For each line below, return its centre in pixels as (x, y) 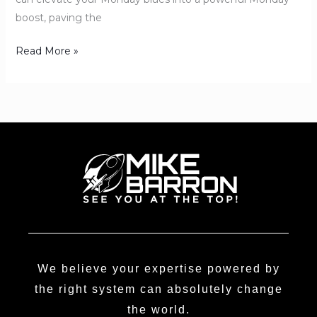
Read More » (47, 51)
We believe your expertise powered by (158, 268)
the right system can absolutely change (158, 289)
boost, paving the (58, 17)
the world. (158, 309)
